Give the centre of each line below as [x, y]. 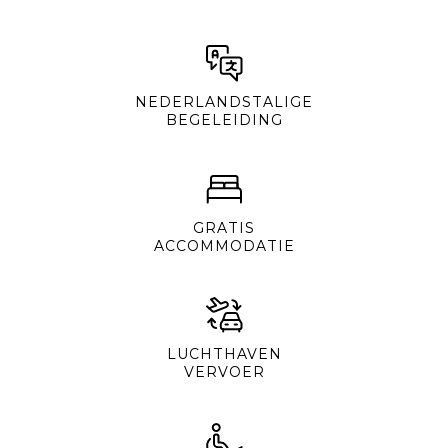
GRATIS [224, 227]
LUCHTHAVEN [224, 353]
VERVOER [224, 371]
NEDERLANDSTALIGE [224, 101]
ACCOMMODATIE [224, 245]
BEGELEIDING [224, 119]
